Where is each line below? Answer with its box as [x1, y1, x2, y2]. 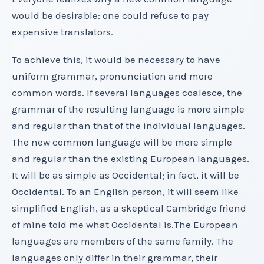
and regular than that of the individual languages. [12, 120, 245, 132]
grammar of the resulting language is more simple [12, 103, 245, 115]
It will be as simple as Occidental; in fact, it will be [12, 169, 239, 181]
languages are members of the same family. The [12, 235, 233, 247]
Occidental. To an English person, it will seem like [12, 186, 239, 198]
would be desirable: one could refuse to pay [12, 9, 209, 21]
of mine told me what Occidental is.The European [12, 219, 238, 231]
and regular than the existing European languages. [12, 153, 249, 165]
